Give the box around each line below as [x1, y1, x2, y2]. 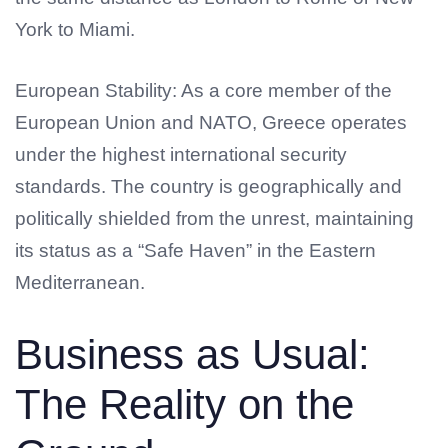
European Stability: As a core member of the [15, 79, 392, 101]
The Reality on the [15, 381, 354, 429]
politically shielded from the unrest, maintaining [15, 207, 414, 229]
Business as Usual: [15, 331, 370, 379]
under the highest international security [15, 143, 347, 165]
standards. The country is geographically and [15, 175, 402, 197]
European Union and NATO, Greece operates [15, 111, 407, 133]
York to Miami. [15, 19, 135, 41]
